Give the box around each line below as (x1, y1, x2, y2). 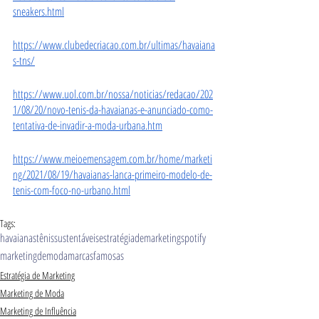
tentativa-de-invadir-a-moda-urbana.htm (13, 117, 162, 133)
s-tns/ (13, 52, 35, 68)
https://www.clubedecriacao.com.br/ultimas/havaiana (13, 36, 215, 53)
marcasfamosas (68, 247, 124, 263)
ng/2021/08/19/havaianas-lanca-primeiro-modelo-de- (13, 166, 212, 182)
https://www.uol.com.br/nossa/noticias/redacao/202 (13, 85, 213, 102)
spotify (181, 229, 206, 246)
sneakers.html (13, 3, 64, 19)
